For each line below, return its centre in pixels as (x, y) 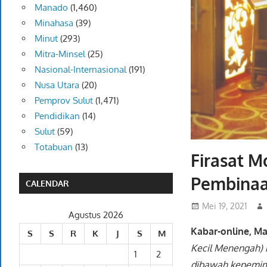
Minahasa (54, 23)
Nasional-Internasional (80, 69)
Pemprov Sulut (63, 100)
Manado (51, 7)
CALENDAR (48, 183)
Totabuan (53, 147)
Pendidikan (57, 116)
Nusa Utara (57, 85)
